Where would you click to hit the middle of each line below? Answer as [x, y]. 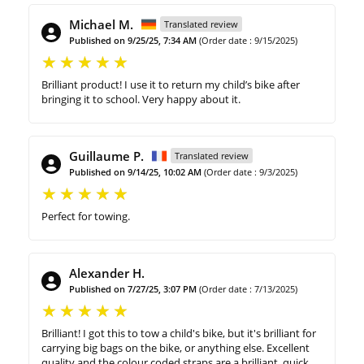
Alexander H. [107, 273]
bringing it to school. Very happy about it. [141, 100]
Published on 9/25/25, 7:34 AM [133, 41]
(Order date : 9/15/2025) [248, 41]
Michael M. [101, 25]
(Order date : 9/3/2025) [251, 172]
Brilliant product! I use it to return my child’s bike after [171, 85]
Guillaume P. [106, 156]
